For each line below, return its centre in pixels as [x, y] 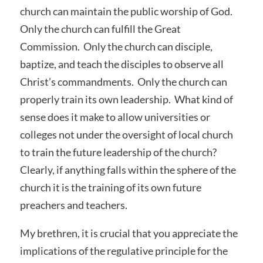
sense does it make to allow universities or [115, 117]
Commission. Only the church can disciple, [116, 46]
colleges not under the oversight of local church [126, 134]
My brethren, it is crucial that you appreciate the [129, 233]
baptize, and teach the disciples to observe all [122, 64]
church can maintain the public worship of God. [127, 11]
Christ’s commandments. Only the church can [123, 81]
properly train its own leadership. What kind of [126, 99]
